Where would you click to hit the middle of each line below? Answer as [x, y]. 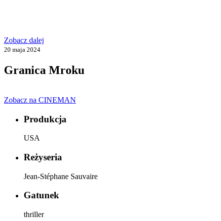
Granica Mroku [44, 70]
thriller [34, 215]
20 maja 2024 [22, 50]
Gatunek [41, 195]
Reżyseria [43, 157]
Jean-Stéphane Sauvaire [61, 176]
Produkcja [45, 119]
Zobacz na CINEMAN [40, 100]
